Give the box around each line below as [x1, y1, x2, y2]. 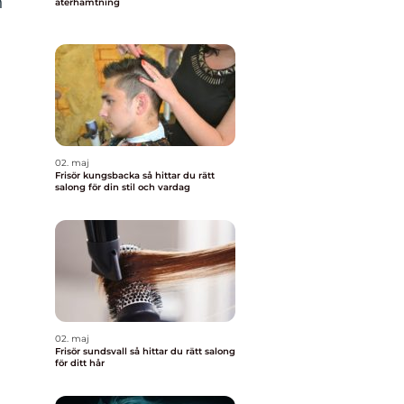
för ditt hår [55, 357, 105, 369]
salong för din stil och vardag [55, 181, 190, 193]
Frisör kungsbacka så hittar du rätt [55, 170, 142, 181]
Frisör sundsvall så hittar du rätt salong [55, 345, 130, 357]
